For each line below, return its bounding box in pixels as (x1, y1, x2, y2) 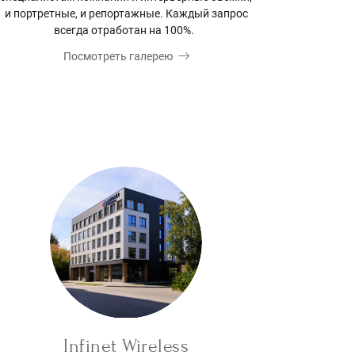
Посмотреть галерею (63, 50, 173, 63)
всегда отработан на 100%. (53, 24, 199, 37)
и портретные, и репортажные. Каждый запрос (4, 7, 248, 21)
